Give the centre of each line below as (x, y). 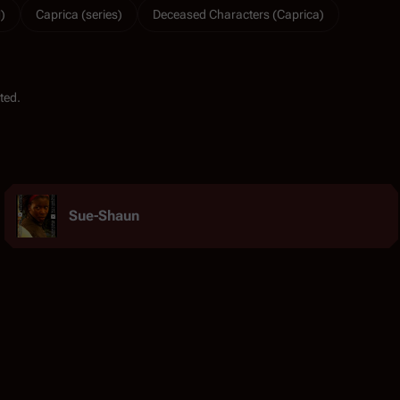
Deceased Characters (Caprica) (238, 14)
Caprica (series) (79, 14)
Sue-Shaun (104, 215)
